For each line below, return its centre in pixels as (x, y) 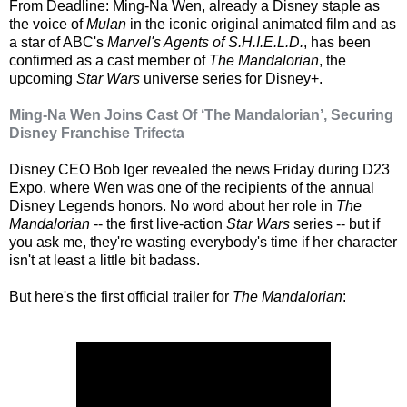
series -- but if (335, 223)
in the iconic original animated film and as (261, 24)
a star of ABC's (58, 42)
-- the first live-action (158, 223)
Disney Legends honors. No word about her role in (173, 205)
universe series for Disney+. (231, 78)
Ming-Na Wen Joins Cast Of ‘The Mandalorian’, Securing (201, 114)
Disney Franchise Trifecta (97, 133)
